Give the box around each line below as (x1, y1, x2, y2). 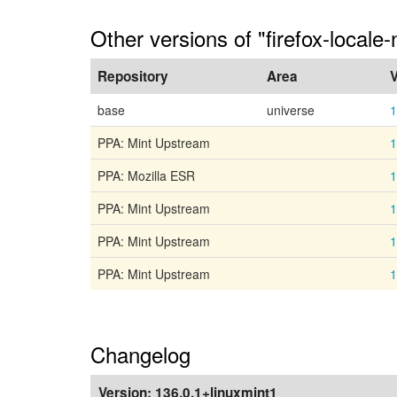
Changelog (90, 339, 191, 370)
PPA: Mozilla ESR (97, 167, 195, 184)
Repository (97, 66, 168, 86)
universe (267, 101, 315, 119)
